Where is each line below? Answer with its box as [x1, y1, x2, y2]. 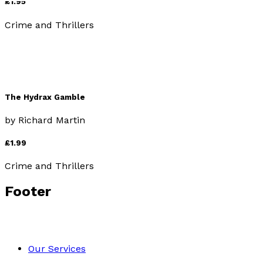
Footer [5, 183, 51, 200]
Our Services [28, 243, 86, 255]
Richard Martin [18, 114, 85, 126]
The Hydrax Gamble [5, 92, 85, 102]
